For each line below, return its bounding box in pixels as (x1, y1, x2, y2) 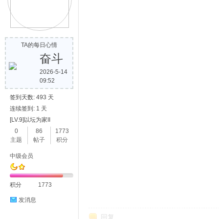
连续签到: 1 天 (10, 105, 47, 112)
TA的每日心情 (21, 42, 57, 48)
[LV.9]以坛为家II (10, 116, 50, 123)
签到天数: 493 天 (10, 94, 54, 101)
